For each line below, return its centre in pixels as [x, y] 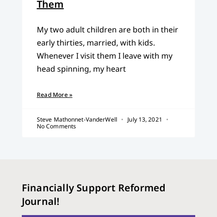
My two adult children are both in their [107, 30]
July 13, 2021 [145, 120]
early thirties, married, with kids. [96, 43]
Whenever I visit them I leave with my [104, 56]
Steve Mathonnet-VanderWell [78, 120]
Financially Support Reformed [94, 188]
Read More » [54, 95]
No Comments [56, 126]
